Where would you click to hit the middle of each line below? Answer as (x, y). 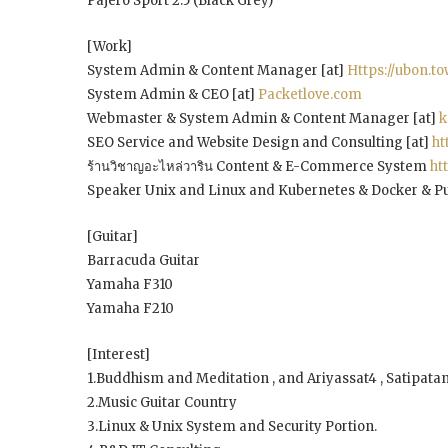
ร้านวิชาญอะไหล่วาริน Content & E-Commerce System (258, 166)
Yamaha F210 (130, 308)
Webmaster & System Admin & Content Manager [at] (263, 118)
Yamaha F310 (130, 284)
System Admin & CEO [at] (172, 94)
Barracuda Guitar (143, 260)
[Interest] (118, 354)
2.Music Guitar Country (162, 402)
